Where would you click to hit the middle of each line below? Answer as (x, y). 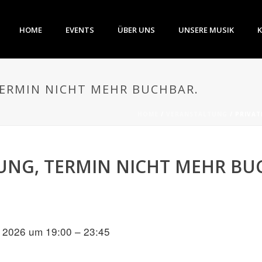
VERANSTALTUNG (197, 114)
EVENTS (80, 30)
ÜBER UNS (136, 30)
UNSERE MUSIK (206, 30)
